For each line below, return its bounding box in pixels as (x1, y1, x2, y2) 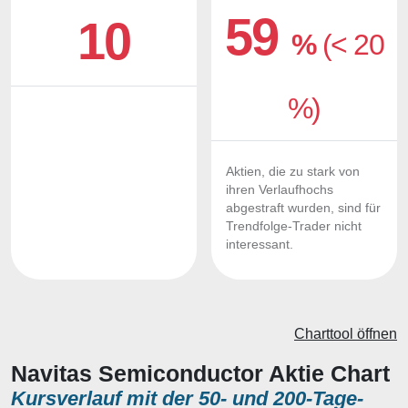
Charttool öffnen (294, 326, 397, 342)
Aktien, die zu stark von (226, 165, 360, 178)
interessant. (226, 238, 293, 251)
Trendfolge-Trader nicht (226, 219, 362, 233)
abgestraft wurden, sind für (226, 201, 381, 215)
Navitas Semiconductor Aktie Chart (11, 361, 390, 386)
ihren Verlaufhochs (226, 183, 333, 197)
